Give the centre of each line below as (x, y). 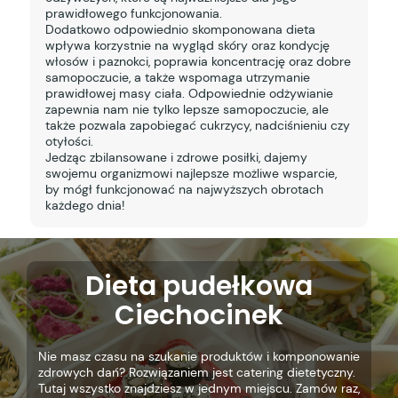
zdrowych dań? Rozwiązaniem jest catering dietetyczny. (196, 373)
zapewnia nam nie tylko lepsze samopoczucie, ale (187, 109)
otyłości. (69, 141)
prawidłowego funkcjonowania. (133, 13)
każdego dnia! (84, 205)
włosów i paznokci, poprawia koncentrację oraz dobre (198, 61)
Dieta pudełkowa (199, 287)
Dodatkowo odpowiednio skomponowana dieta (180, 29)
